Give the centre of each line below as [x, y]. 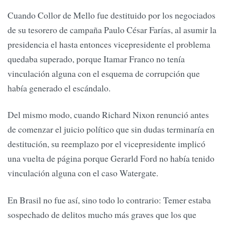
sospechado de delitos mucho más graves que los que [102, 214]
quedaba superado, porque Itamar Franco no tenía [96, 59]
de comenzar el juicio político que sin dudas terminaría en [111, 129]
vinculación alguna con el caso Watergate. [83, 173]
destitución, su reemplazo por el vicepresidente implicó [106, 144]
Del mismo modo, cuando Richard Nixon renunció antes [108, 115]
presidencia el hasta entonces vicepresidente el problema [109, 44]
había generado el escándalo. [59, 88]
